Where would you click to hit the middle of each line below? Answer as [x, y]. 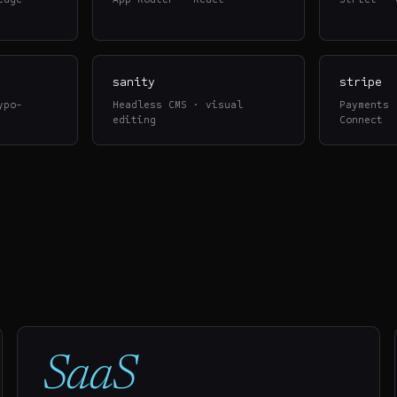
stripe [361, 82]
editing [135, 120]
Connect [362, 120]
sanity [134, 82]
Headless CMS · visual [178, 105]
